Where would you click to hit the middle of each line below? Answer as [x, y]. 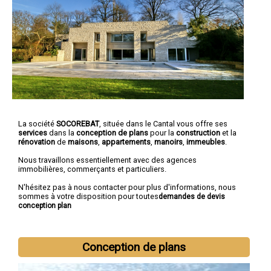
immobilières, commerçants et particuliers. [92, 169]
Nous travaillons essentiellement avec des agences [107, 160]
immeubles [206, 142]
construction [198, 132]
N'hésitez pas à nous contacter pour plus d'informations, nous [127, 187]
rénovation [37, 142]
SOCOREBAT [78, 123]
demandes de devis [192, 196]
